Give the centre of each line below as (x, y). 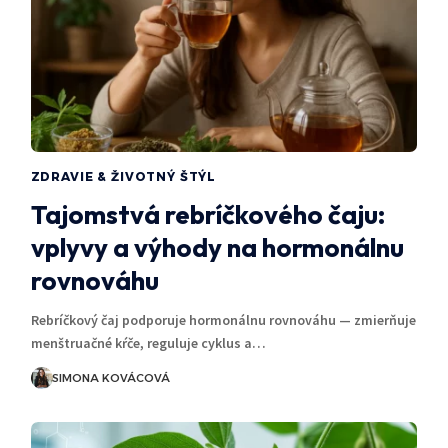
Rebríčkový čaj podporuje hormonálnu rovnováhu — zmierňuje (223, 319)
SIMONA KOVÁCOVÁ (110, 377)
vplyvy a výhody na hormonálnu (217, 247)
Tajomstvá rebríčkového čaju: (207, 214)
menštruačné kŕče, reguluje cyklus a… (148, 342)
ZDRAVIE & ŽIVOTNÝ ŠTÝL (123, 176)
